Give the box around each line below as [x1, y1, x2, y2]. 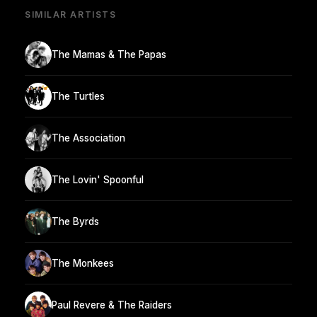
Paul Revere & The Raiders [52, 299, 172, 311]
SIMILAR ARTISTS [25, 9, 117, 21]
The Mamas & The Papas [52, 48, 166, 60]
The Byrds [52, 215, 99, 227]
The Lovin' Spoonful [52, 173, 144, 185]
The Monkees [52, 257, 114, 269]
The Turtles [52, 90, 105, 102]
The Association [52, 132, 125, 144]
